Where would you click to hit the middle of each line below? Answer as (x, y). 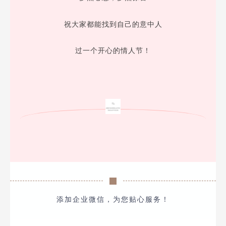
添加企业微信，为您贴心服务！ (113, 200)
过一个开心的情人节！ (113, 51)
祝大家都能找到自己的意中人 (113, 24)
